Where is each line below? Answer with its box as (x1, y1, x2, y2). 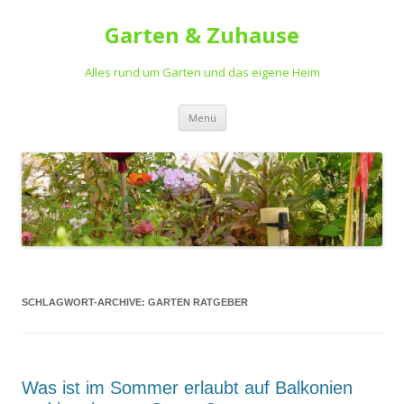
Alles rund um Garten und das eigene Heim (84, 64, 320, 80)
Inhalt (225, 127, 259, 144)
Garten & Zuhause (105, 20, 299, 50)
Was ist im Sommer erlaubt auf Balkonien (22, 378, 353, 399)
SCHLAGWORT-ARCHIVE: (22, 297, 148, 308)
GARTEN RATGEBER (148, 297, 248, 308)
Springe (225, 102, 270, 119)
